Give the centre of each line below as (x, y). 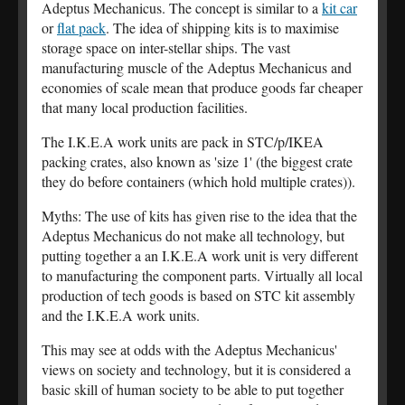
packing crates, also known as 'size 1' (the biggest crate (197, 162)
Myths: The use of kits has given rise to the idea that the (199, 216)
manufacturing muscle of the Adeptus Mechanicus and (197, 68)
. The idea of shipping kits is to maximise (222, 28)
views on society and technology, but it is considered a (196, 370)
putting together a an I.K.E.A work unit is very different (200, 256)
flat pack (81, 28)
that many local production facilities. (145, 108)
